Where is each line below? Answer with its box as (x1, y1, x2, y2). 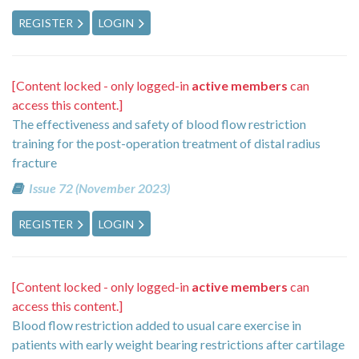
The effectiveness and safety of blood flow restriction (12, 116, 306, 132)
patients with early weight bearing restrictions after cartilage (12, 336, 345, 352)
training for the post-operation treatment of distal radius (12, 135, 321, 151)
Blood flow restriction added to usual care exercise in (12, 317, 301, 333)
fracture (12, 155, 57, 171)
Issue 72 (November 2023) (28, 180, 170, 196)
